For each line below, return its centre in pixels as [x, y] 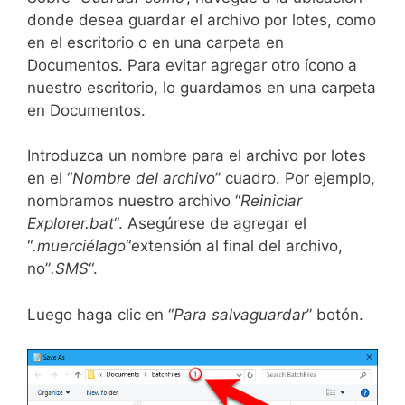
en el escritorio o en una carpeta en [155, 42]
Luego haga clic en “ [100, 314]
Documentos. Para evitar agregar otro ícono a [192, 65]
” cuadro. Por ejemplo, [295, 179]
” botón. [335, 314]
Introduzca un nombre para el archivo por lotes [197, 156]
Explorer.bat [71, 224]
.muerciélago [79, 246]
